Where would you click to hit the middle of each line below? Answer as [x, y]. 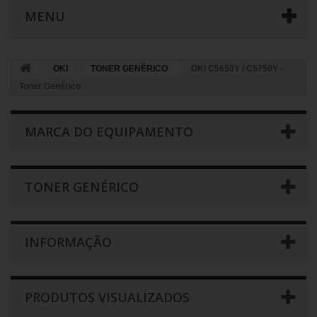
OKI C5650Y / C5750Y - [237, 69]
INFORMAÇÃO [68, 242]
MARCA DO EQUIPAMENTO [109, 132]
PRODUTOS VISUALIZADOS [107, 298]
